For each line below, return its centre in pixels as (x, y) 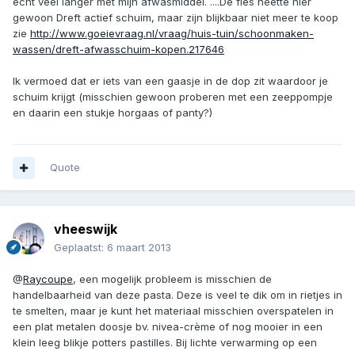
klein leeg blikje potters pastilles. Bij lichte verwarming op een (165, 343)
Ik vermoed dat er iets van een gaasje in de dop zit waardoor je (170, 81)
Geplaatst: (80, 248)
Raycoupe (48, 279)
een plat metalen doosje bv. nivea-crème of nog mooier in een (168, 327)
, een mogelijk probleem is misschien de (172, 279)
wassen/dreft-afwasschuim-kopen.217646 (118, 50)
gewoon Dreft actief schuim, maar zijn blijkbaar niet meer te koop (176, 18)
